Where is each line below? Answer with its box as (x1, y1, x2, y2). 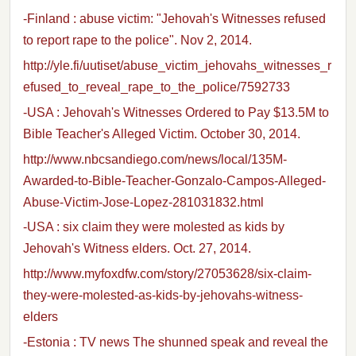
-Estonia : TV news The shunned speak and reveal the (23, 335, 328, 349)
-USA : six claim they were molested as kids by (23, 220, 284, 234)
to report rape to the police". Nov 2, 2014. (23, 33, 252, 48)
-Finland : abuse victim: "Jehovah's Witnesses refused (23, 12, 326, 26)
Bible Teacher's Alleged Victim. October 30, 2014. (23, 126, 300, 141)
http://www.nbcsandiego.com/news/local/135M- (23, 152, 287, 166)
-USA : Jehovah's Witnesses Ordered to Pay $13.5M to (23, 105, 329, 119)
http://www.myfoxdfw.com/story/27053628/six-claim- (23, 267, 311, 281)
